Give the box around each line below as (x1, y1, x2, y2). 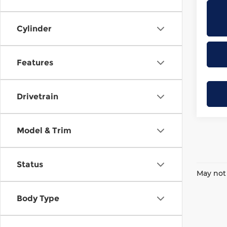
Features (17, 58, 53, 67)
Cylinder (17, 24, 52, 33)
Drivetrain (17, 92, 58, 101)
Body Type (17, 194, 59, 203)
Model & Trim (17, 126, 71, 135)
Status (17, 160, 43, 169)
